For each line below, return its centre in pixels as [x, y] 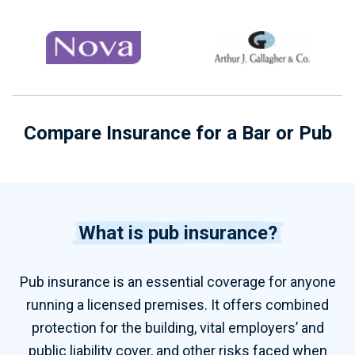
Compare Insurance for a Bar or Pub [177, 133]
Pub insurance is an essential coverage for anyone [177, 282]
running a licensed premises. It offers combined [177, 305]
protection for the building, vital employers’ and [177, 328]
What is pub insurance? [177, 233]
